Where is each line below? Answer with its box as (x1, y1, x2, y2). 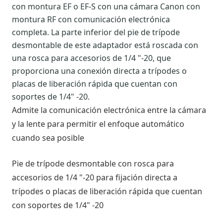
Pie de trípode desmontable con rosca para (12, 158, 174, 169)
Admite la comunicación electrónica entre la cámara (12, 104, 206, 115)
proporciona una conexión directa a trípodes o (12, 65, 187, 76)
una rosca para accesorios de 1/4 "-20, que (12, 52, 171, 63)
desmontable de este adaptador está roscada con (12, 39, 198, 51)
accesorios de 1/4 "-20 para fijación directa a (12, 171, 177, 183)
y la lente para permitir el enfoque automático (12, 118, 184, 129)
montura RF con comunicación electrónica (12, 13, 170, 25)
